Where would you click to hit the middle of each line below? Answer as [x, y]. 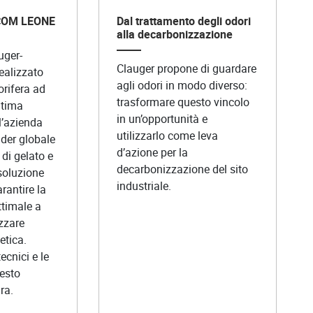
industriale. [144, 185]
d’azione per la [152, 152]
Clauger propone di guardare [186, 68]
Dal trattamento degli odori [183, 21]
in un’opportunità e [162, 118]
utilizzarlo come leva [167, 135]
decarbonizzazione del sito [182, 169]
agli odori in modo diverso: [182, 85]
